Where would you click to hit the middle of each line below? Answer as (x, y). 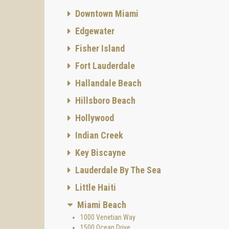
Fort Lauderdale (104, 66)
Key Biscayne (99, 153)
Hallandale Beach (107, 83)
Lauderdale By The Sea (117, 170)
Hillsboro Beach (104, 100)
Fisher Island (99, 48)
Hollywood (94, 118)
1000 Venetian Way (108, 217)
